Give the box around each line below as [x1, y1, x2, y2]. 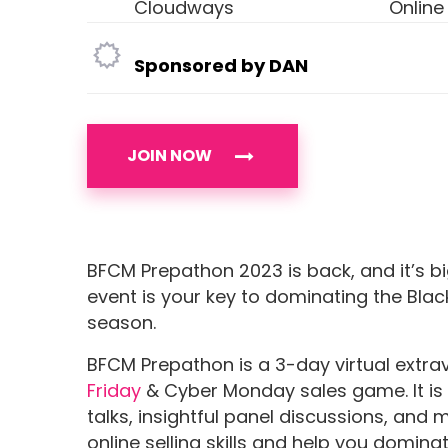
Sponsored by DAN [134, 53, 309, 79]
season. [87, 310, 156, 336]
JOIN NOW [127, 144, 212, 168]
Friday [87, 378, 141, 404]
